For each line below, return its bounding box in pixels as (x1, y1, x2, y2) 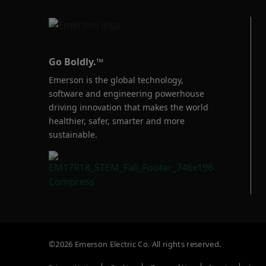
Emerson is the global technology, (49, 74, 183, 85)
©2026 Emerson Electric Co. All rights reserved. (49, 239, 221, 250)
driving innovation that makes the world (49, 101, 208, 113)
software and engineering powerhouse (49, 87, 204, 99)
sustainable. (49, 128, 97, 140)
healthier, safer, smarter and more (49, 115, 185, 126)
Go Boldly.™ (49, 55, 103, 68)
